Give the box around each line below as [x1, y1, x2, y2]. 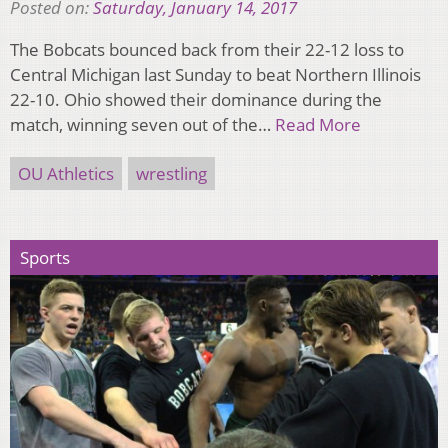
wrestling [136, 161, 207, 185]
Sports [20, 245, 70, 269]
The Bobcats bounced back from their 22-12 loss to [10, 37, 404, 61]
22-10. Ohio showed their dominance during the [10, 87, 382, 111]
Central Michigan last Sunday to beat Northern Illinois [10, 62, 421, 86]
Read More [275, 112, 361, 136]
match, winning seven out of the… [10, 112, 275, 136]
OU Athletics [18, 161, 114, 185]
